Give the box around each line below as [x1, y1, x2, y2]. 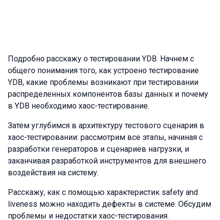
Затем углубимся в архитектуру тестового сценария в [8, 121, 204, 130]
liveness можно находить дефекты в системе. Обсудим [8, 199, 211, 209]
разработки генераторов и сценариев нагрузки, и [8, 144, 189, 154]
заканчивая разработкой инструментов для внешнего [8, 156, 206, 165]
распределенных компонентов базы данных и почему [8, 89, 208, 99]
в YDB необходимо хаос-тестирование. [8, 101, 149, 110]
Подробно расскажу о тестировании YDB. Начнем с [8, 54, 194, 63]
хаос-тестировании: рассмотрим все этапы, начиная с [8, 133, 203, 142]
